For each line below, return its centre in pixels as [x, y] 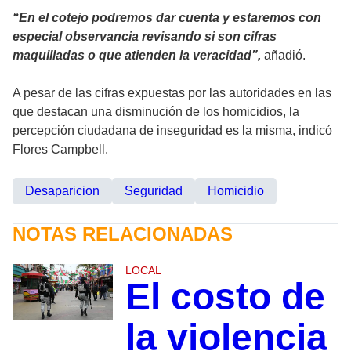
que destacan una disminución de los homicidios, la [156, 111]
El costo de [225, 296]
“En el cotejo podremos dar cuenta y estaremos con [167, 17]
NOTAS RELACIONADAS [123, 233]
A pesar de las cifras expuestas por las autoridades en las [172, 92]
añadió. [283, 55]
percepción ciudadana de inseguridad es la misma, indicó [172, 130]
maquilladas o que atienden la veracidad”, [137, 55]
